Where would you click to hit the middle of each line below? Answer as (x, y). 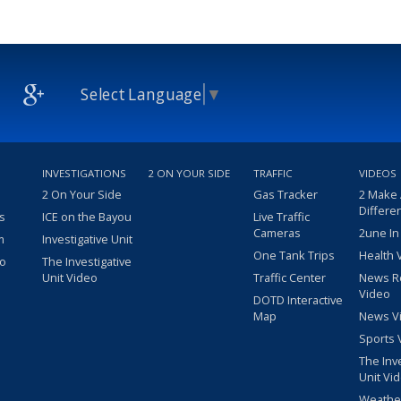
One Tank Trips (294, 255)
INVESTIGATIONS (84, 173)
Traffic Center (290, 277)
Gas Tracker (286, 194)
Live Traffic (282, 216)
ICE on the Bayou (87, 216)
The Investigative (87, 261)
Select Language (141, 94)
